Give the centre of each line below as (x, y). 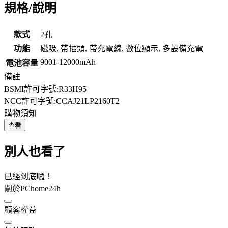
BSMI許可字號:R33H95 (45, 89)
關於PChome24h (32, 188)
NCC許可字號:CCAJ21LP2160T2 (62, 101)
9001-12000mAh (68, 62)
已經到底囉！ (28, 176)
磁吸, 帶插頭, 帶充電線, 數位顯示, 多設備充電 (122, 48)
